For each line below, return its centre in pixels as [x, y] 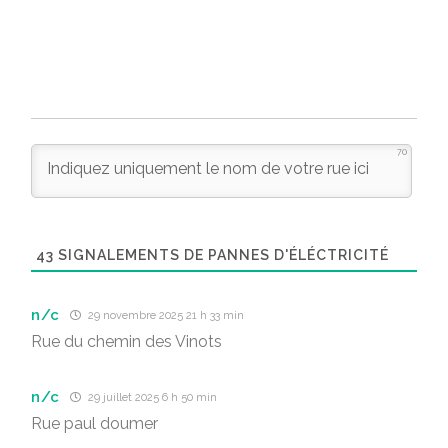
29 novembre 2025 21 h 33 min [165, 315]
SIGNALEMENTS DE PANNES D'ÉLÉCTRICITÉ [221, 255]
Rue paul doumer [94, 423]
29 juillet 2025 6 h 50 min [151, 397]
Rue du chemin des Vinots [126, 341]
